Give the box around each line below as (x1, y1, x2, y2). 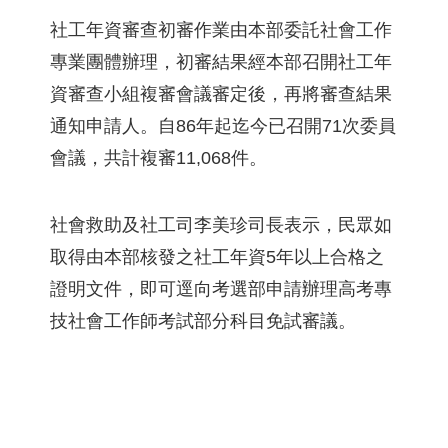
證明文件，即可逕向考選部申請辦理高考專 (50, 279, 392, 299)
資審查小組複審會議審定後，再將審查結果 (50, 84, 392, 104)
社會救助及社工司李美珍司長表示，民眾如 (50, 215, 392, 235)
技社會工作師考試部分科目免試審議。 (50, 311, 356, 331)
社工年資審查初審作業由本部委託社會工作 (50, 20, 392, 40)
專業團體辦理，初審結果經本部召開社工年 (50, 52, 392, 72)
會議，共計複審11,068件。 (50, 148, 267, 168)
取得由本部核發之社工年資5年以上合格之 (50, 247, 384, 267)
